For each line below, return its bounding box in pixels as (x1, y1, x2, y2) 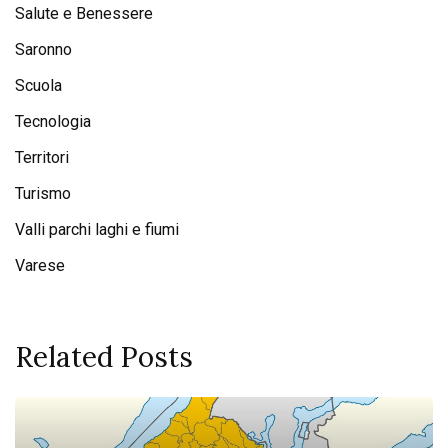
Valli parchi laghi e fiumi (15, 220, 179, 240)
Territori (15, 148, 69, 168)
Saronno (15, 40, 72, 60)
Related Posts (15, 339, 193, 376)
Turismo (15, 184, 71, 204)
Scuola (15, 76, 62, 96)
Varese (15, 256, 65, 276)
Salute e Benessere (15, 4, 153, 24)
